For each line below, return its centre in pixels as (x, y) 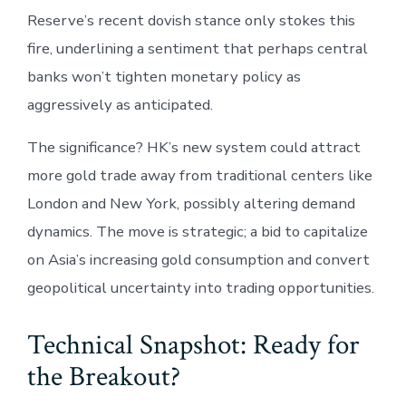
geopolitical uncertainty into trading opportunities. (200, 287)
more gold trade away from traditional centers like (199, 175)
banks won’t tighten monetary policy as (164, 76)
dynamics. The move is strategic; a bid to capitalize (197, 231)
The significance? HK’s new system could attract (193, 147)
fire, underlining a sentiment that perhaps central (197, 48)
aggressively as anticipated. (120, 104)
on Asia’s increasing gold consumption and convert (198, 259)
